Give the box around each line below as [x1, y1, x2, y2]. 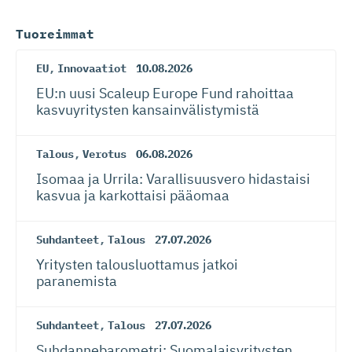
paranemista [36, 272, 117, 290]
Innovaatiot [57, 61, 126, 75]
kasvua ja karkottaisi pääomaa [36, 186, 229, 204]
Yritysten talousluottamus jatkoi [36, 255, 238, 273]
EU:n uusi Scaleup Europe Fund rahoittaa [36, 84, 294, 102]
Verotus [82, 147, 126, 161]
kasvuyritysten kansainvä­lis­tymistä [36, 101, 259, 119]
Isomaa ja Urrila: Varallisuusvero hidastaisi [36, 170, 310, 188]
